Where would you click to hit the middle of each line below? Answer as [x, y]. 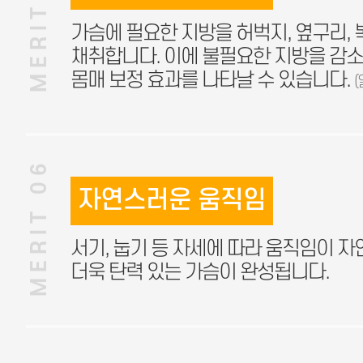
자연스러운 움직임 [172, 201]
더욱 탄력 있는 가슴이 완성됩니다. [200, 273]
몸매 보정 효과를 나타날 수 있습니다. [212, 81]
